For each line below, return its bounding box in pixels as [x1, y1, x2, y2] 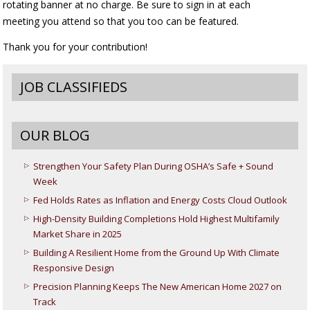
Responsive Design [33, 262, 115, 275]
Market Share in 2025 [33, 228, 122, 241]
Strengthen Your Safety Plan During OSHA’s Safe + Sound [33, 160, 274, 173]
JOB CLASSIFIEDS [20, 77, 128, 97]
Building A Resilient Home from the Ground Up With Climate [33, 246, 280, 259]
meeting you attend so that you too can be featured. [3, 15, 239, 28]
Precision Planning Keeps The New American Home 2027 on [33, 280, 282, 293]
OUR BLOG [20, 126, 91, 145]
